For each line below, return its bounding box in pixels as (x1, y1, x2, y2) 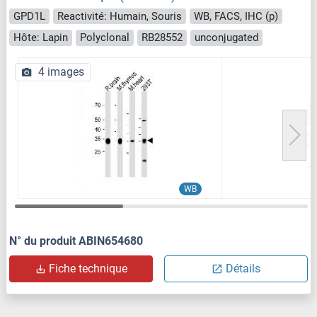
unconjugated (195, 31, 258, 45)
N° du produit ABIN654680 (9, 234, 143, 248)
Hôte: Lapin (13, 31, 68, 45)
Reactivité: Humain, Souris (57, 9, 182, 23)
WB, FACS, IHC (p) (194, 9, 278, 23)
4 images (38, 64, 84, 79)
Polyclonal (80, 31, 129, 45)
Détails (226, 261, 260, 275)
